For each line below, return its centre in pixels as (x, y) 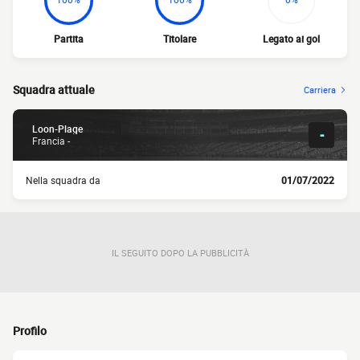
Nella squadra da (63, 180)
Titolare (180, 39)
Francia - (51, 141)
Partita (68, 39)
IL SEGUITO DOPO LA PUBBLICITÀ (180, 252)
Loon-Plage (57, 129)
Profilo (30, 331)
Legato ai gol (292, 39)
